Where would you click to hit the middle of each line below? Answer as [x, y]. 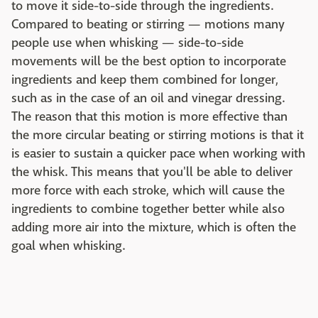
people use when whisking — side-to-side [127, 43]
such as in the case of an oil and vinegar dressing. [148, 99]
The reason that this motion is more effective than [149, 117]
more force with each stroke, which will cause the [148, 191]
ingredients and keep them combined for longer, [145, 80]
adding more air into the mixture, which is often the [154, 228]
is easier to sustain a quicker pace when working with [158, 154]
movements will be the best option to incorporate [149, 62]
